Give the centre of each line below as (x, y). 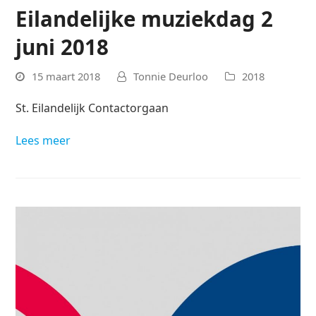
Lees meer (43, 141)
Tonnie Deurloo (171, 77)
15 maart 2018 (66, 77)
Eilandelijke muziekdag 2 (145, 18)
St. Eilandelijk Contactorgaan (92, 108)
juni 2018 (62, 47)
